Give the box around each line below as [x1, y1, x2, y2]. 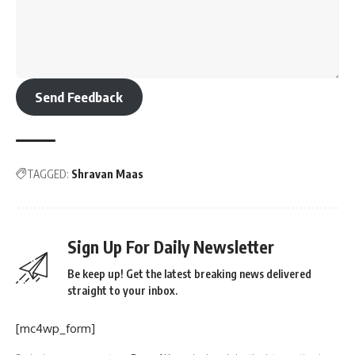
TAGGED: [27, 167, 69, 181]
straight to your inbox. [67, 284, 177, 298]
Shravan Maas [71, 167, 143, 181]
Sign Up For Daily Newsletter [67, 236, 274, 258]
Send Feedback [35, 89, 124, 106]
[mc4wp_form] [16, 321, 95, 337]
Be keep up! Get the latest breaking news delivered [67, 267, 311, 281]
